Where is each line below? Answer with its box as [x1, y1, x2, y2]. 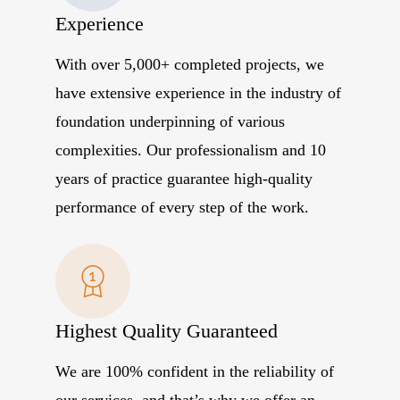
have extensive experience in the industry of [54, 83, 341, 102]
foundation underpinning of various [54, 112, 285, 130]
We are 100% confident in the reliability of [54, 362, 334, 380]
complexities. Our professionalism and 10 [54, 140, 326, 159]
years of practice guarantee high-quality [54, 169, 312, 187]
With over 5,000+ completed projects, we [54, 54, 324, 73]
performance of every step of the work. [54, 197, 309, 216]
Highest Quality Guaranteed [54, 320, 278, 342]
